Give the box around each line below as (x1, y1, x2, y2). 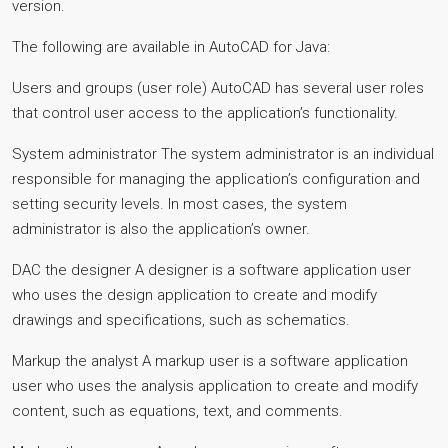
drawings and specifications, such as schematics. (12, 311, 350, 329)
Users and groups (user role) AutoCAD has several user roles (12, 79, 424, 97)
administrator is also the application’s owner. (12, 220, 310, 238)
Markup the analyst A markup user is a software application (12, 352, 408, 370)
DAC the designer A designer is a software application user (12, 261, 411, 279)
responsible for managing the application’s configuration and (12, 170, 420, 188)
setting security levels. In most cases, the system (12, 195, 347, 213)
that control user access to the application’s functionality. (12, 104, 398, 122)
